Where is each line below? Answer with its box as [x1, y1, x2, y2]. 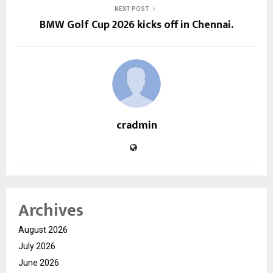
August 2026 [18, 224, 68, 235]
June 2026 [18, 257, 59, 268]
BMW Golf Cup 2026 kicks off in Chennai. [40, 15, 233, 34]
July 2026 [18, 241, 55, 251]
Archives [18, 196, 83, 225]
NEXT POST [114, 5, 149, 12]
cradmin [116, 116, 157, 135]
